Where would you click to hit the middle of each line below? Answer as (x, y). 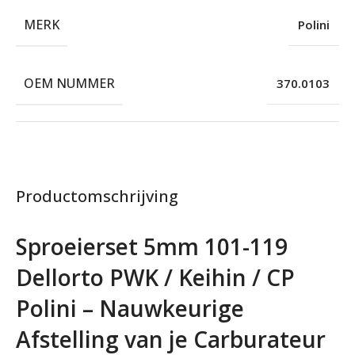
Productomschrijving (97, 197)
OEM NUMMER (69, 84)
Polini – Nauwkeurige (130, 309)
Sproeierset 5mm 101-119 (152, 247)
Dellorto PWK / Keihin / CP (155, 278)
